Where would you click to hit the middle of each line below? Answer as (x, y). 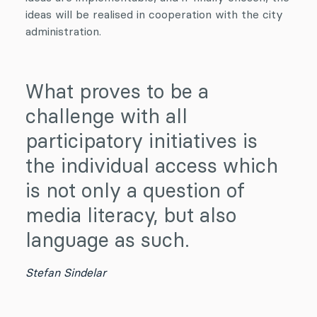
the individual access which (152, 166)
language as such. (108, 240)
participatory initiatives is (142, 141)
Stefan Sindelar (66, 272)
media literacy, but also (131, 215)
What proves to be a (117, 91)
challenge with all (106, 116)
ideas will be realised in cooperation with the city (154, 14)
